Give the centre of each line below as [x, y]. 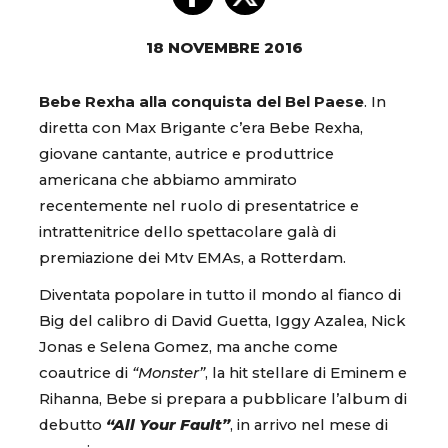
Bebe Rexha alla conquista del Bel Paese [201, 101]
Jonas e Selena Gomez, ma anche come [188, 346]
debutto [72, 424]
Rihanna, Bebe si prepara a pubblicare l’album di [223, 398]
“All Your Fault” [168, 424]
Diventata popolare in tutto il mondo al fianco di [220, 294]
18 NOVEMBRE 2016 [224, 47]
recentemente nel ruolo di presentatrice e [199, 205]
